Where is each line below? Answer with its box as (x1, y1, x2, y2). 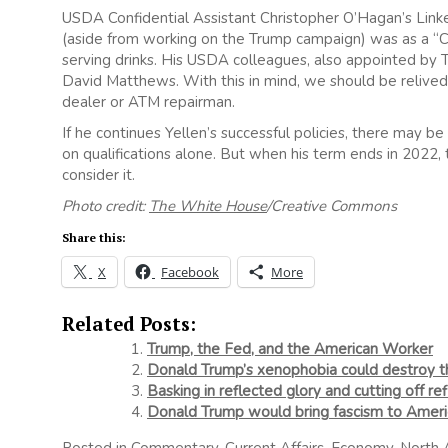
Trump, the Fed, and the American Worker (147, 339, 433, 360)
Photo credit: (62, 196, 149, 217)
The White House (149, 196, 267, 217)
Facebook (161, 263, 219, 282)
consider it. (62, 165, 135, 186)
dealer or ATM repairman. (62, 92, 235, 113)
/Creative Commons (267, 196, 397, 217)
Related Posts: (62, 312, 196, 337)
